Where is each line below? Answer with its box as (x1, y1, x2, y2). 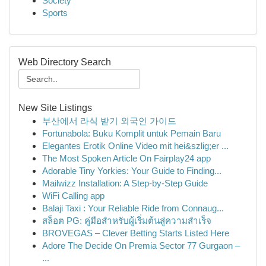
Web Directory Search (18, 57, 111, 67)
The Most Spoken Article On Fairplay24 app (42, 153, 211, 163)
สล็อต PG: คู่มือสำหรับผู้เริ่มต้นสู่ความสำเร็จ (42, 216, 211, 226)
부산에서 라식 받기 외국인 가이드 (42, 116, 176, 126)
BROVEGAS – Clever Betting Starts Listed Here (42, 228, 229, 238)
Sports (42, 8, 68, 18)
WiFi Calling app (42, 191, 104, 201)
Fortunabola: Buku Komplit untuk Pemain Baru (42, 128, 221, 138)
